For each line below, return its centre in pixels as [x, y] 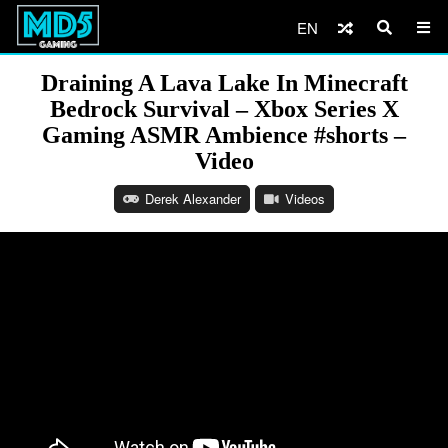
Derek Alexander [193, 198]
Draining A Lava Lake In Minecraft [224, 83]
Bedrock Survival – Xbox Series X [224, 109]
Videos [305, 198]
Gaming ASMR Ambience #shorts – [224, 135]
